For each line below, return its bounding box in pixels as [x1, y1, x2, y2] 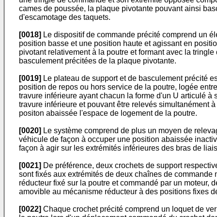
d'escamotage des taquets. [19, 13, 110, 21]
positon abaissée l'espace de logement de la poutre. [19, 109, 197, 117]
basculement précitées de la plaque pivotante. [19, 57, 176, 65]
